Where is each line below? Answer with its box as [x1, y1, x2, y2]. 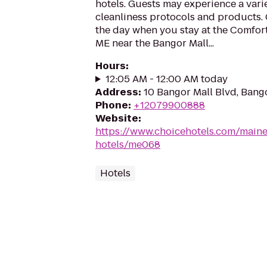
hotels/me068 [95, 138, 160, 151]
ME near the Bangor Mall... [95, 36, 214, 50]
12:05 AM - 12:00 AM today [105, 72, 228, 86]
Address [95, 85, 138, 99]
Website [95, 111, 138, 125]
